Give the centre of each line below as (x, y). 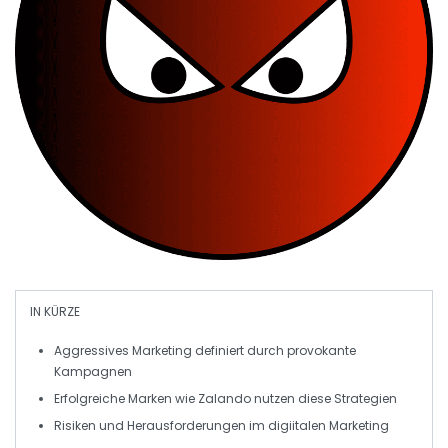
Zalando (224, 398)
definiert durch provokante (274, 350)
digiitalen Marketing (328, 425)
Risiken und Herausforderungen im (161, 425)
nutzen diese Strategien (324, 398)
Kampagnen (93, 371)
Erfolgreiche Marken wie (126, 398)
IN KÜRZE (55, 311)
